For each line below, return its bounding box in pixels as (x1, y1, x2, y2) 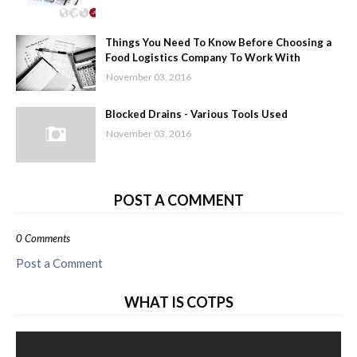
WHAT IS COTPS (124, 293, 233, 312)
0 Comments (16, 232, 70, 245)
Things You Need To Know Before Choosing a (105, 36, 331, 49)
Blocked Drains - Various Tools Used (105, 108, 288, 121)
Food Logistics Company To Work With (105, 51, 300, 65)
